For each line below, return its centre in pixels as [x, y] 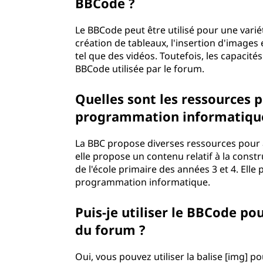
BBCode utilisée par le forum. [140, 69]
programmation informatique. [143, 182]
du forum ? [111, 230]
